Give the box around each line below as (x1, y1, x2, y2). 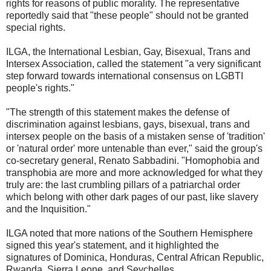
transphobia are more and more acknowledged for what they (6, 167, 263, 178)
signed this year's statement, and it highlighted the (6, 240, 219, 250)
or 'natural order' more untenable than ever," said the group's (6, 143, 263, 154)
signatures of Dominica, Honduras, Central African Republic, (6, 252, 264, 263)
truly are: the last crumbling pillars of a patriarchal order (6, 179, 240, 190)
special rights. (6, 22, 65, 33)
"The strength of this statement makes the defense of (6, 106, 229, 117)
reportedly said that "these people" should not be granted (6, 10, 249, 21)
